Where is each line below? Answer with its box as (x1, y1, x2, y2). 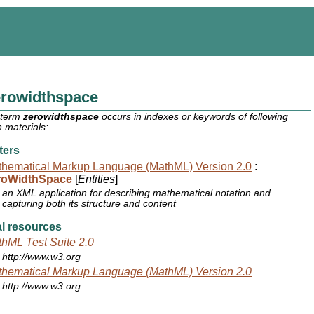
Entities (78, 172, 115, 185)
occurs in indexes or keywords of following (99, 111, 289, 123)
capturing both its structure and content (2, 198, 177, 210)
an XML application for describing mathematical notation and (2, 188, 271, 199)
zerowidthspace (23, 111, 100, 123)
